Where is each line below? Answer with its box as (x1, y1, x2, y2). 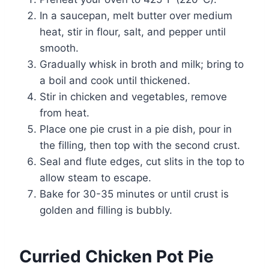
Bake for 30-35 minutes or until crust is (40, 188, 229, 201)
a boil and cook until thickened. (40, 74, 190, 87)
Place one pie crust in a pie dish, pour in (40, 123, 232, 136)
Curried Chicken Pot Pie (19, 246, 214, 267)
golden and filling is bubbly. (40, 204, 172, 217)
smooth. (40, 42, 79, 55)
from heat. (40, 107, 89, 119)
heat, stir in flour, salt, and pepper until (40, 26, 226, 38)
